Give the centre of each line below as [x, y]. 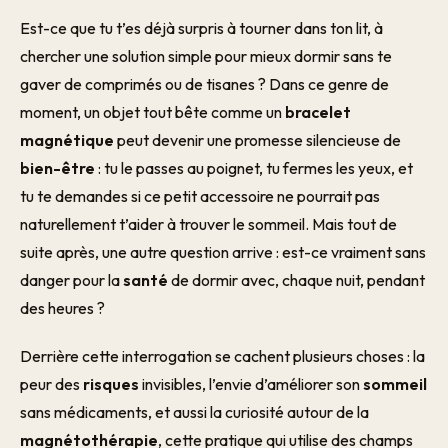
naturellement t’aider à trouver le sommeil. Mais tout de [208, 224]
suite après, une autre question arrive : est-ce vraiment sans [223, 252]
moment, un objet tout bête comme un [152, 112]
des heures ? [62, 308]
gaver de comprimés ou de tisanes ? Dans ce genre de [204, 84]
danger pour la [71, 280]
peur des [51, 384]
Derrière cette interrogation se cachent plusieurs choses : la [222, 356]
